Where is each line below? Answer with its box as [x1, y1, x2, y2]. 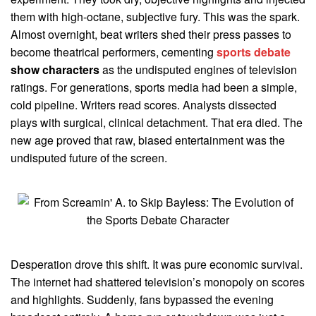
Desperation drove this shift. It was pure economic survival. [11, 255, 303, 272]
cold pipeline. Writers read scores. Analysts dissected [11, 96, 276, 113]
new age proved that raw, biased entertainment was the [11, 131, 285, 148]
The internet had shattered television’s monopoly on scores [11, 273, 305, 290]
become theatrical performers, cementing [11, 43, 217, 60]
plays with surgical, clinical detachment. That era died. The [11, 114, 303, 130]
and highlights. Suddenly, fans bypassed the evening [11, 291, 274, 308]
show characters [11, 61, 99, 78]
